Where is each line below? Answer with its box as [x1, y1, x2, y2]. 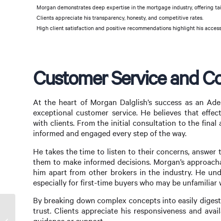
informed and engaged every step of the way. [33, 128, 186, 139]
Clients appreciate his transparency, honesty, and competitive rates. [37, 14, 203, 22]
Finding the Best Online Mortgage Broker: [17, 212, 120, 220]
